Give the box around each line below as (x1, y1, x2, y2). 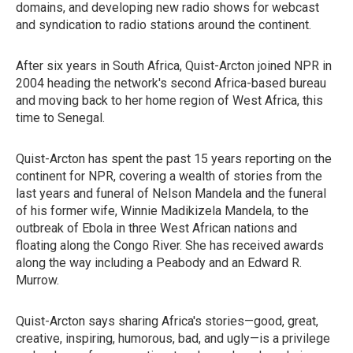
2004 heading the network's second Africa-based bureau (16, 76, 326, 91)
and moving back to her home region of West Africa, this (16, 93, 323, 108)
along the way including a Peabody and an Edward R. (16, 255, 302, 270)
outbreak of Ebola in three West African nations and (16, 221, 297, 236)
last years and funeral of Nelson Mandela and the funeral (16, 186, 326, 201)
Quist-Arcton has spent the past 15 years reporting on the (16, 151, 332, 166)
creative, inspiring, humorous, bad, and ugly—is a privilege (16, 331, 330, 346)
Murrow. (16, 273, 59, 288)
